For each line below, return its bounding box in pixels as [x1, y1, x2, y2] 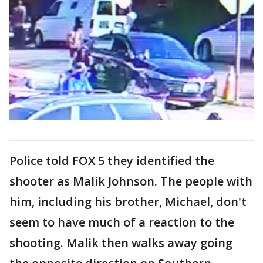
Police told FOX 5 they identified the [9, 152, 214, 168]
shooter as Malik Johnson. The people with [9, 173, 252, 189]
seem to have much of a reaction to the [9, 214, 234, 230]
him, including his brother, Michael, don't [9, 193, 247, 210]
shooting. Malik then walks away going [9, 234, 232, 251]
